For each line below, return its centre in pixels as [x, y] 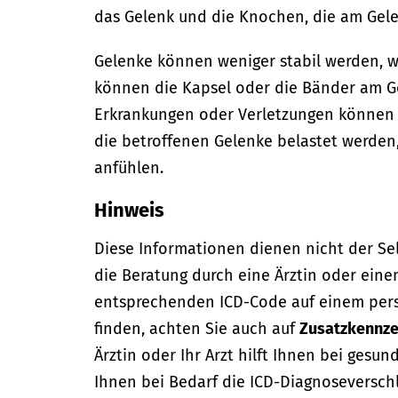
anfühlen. [129, 168]
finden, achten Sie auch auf [197, 329]
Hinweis [130, 210]
